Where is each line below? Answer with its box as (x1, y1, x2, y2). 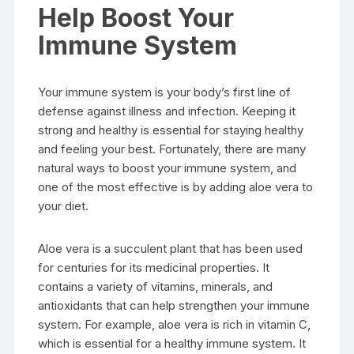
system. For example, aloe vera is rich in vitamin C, (38, 317, 311, 332)
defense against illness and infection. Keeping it (38, 104, 296, 119)
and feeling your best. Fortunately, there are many (38, 141, 307, 156)
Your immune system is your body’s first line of (38, 85, 292, 100)
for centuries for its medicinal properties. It (38, 260, 270, 275)
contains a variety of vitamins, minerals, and (38, 279, 273, 294)
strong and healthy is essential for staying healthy (38, 122, 304, 137)
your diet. (38, 198, 89, 213)
